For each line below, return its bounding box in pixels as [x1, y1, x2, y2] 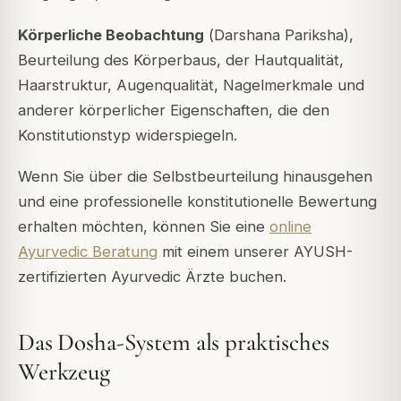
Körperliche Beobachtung [18, 25, 204, 44]
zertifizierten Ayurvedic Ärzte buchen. [18, 267, 286, 286]
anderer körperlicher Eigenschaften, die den [18, 100, 329, 119]
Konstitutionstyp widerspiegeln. [18, 125, 237, 144]
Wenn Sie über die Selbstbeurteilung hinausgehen [18, 166, 372, 185]
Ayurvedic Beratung [18, 242, 158, 260]
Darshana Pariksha [214, 25, 344, 44]
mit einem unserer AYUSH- [158, 242, 353, 260]
